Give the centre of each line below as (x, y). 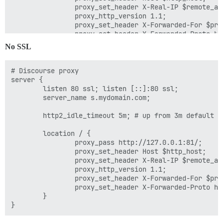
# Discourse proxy (45, 70)
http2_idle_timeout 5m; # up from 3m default (112, 115)
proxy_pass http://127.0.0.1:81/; (107, 142)
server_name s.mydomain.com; (81, 97)
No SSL (18, 46)
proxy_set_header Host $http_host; (109, 151)
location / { (51, 133)
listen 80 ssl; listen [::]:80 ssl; (95, 88)
